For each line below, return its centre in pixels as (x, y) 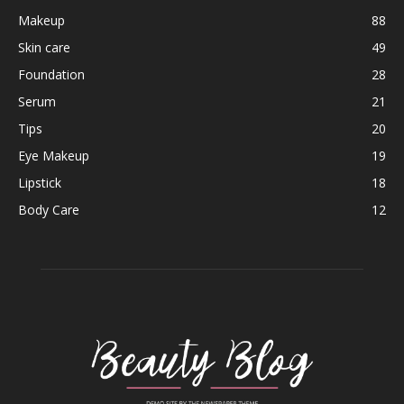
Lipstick (40, 182)
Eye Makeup (54, 155)
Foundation (51, 74)
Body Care (49, 209)
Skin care (44, 47)
